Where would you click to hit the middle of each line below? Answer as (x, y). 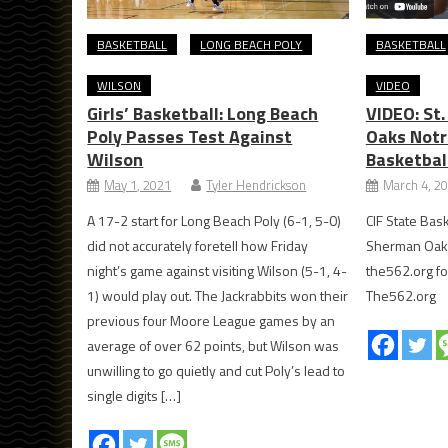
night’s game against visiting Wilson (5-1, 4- (217, 270)
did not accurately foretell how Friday (198, 245)
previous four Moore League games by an (211, 320)
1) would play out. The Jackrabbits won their (218, 295)
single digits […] (134, 395)
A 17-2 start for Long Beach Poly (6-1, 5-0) (214, 220)
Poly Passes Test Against (190, 136)
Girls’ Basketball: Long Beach (203, 113)
